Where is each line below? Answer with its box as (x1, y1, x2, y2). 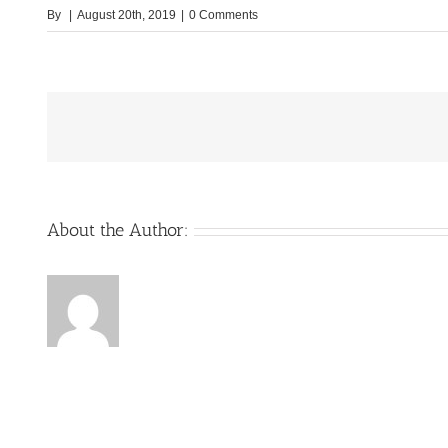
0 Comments (189, 8, 258, 23)
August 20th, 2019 (77, 8, 176, 23)
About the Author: (47, 219, 189, 242)
